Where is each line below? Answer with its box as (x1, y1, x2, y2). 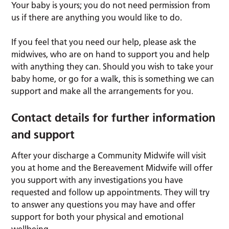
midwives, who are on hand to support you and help (11, 49, 210, 60)
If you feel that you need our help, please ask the (11, 37, 197, 48)
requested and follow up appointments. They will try (11, 187, 210, 198)
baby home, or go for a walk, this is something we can (11, 74, 215, 84)
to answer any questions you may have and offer (11, 199, 196, 210)
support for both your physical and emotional (11, 212, 184, 222)
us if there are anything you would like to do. (11, 12, 182, 23)
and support (11, 127, 75, 142)
